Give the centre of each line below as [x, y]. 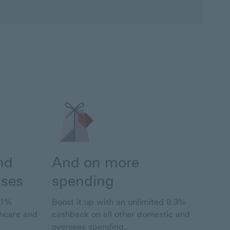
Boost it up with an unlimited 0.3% [119, 202]
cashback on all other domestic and [121, 215]
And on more [95, 162]
